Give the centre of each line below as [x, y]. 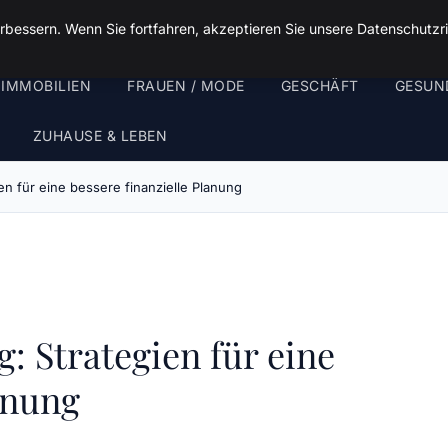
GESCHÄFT [319, 85]
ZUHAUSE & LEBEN [99, 135]
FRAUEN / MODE [186, 85]
